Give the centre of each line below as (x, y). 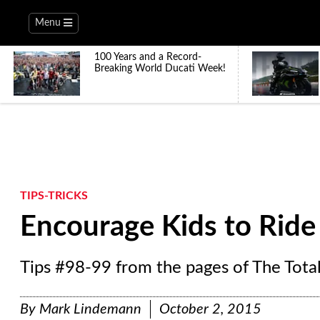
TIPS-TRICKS (54, 196)
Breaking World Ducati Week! (160, 69)
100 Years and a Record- (148, 57)
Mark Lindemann (90, 309)
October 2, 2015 (210, 309)
